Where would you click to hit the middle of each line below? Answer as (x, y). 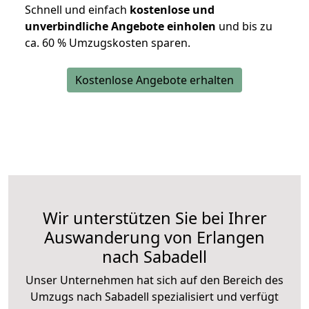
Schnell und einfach (76, 10)
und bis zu (244, 27)
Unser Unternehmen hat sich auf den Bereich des (154, 280)
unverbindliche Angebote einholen (120, 27)
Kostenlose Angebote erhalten (154, 80)
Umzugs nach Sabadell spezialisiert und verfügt (154, 297)
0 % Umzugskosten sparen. (119, 43)
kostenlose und (171, 10)
